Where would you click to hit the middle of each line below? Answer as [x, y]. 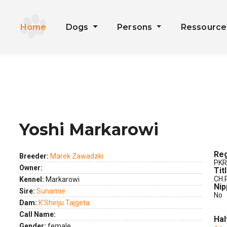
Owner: [31, 168]
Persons [136, 27]
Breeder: [35, 156]
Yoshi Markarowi [89, 129]
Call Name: [37, 214]
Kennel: [32, 179]
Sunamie [51, 191]
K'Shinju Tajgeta [64, 203]
